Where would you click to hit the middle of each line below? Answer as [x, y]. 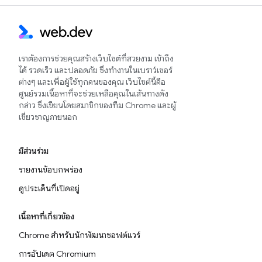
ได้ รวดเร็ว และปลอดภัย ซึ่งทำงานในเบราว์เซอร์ [96, 70]
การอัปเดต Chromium [57, 254]
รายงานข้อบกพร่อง [51, 170]
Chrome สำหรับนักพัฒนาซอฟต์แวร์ [80, 235]
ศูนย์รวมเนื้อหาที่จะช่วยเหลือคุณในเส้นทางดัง [94, 94]
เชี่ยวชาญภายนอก [48, 117]
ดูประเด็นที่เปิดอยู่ [49, 189]
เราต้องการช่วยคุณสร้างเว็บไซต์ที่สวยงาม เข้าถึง [96, 59]
